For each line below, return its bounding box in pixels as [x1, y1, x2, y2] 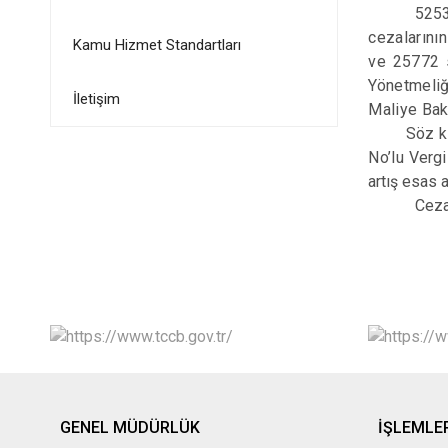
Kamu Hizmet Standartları [72, 36, 241, 54]
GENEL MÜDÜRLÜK [59, 417, 200, 437]
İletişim [72, 90, 120, 108]
